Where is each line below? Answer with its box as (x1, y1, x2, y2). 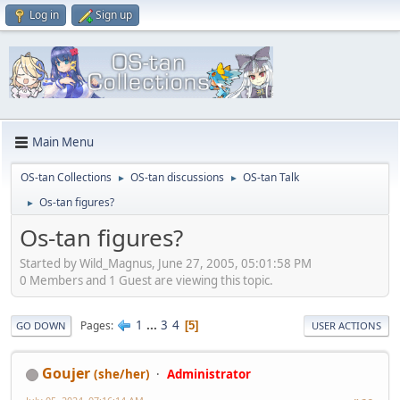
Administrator (167, 366, 251, 383)
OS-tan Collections (21, 169, 112, 185)
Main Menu (32, 134, 94, 151)
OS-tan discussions (130, 169, 224, 185)
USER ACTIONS (312, 319, 381, 333)
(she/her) (94, 366, 150, 383)
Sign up (96, 7, 132, 22)
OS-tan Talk (243, 169, 299, 185)
